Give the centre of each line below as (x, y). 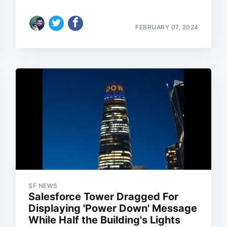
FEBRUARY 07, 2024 (167, 27)
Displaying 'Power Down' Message (113, 208)
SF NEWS (43, 186)
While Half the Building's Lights (105, 220)
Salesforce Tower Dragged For (104, 197)
